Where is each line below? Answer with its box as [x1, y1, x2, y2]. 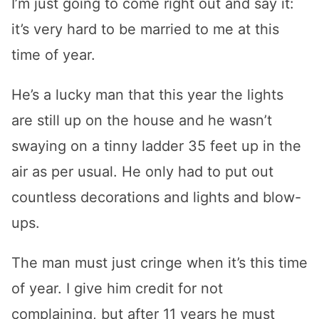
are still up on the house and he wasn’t [11, 112, 272, 129]
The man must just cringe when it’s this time [11, 254, 308, 271]
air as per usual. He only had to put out [11, 163, 273, 180]
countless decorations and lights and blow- [11, 189, 301, 206]
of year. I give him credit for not [11, 280, 223, 297]
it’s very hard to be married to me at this [11, 21, 279, 38]
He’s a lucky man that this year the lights [11, 86, 283, 103]
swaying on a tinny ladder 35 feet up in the [11, 137, 301, 155]
